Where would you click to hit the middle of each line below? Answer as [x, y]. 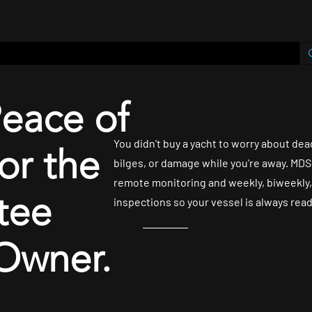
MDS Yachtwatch [242, 53]
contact [68, 53]
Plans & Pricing [143, 53]
